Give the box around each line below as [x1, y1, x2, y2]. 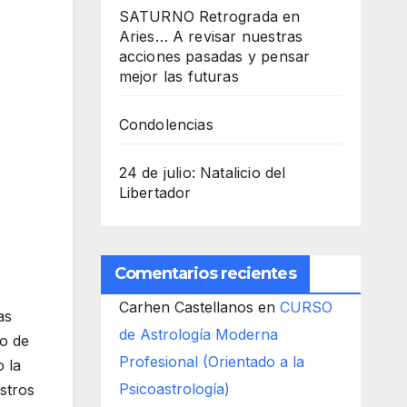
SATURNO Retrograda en [118, 7, 301, 25]
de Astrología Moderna [118, 325, 278, 343]
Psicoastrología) [118, 380, 230, 398]
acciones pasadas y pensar [118, 47, 311, 65]
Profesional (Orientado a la [118, 352, 304, 371]
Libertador [118, 184, 192, 202]
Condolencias [118, 115, 213, 134]
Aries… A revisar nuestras [118, 27, 303, 45]
